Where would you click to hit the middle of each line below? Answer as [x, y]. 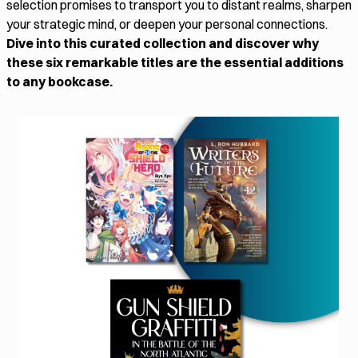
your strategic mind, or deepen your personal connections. [167, 24]
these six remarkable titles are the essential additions [175, 63]
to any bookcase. [60, 82]
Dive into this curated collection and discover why [163, 44]
